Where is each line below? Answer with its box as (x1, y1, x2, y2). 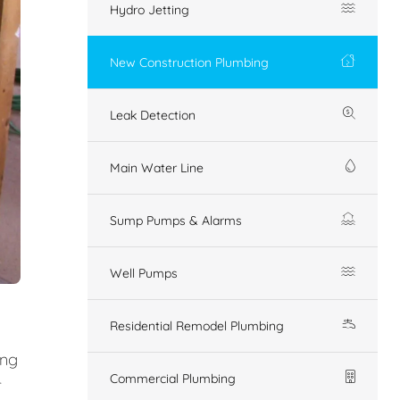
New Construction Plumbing (110, 54, 269, 71)
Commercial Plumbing (110, 370, 236, 387)
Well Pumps (110, 264, 178, 281)
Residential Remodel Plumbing (110, 317, 284, 334)
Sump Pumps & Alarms (110, 212, 242, 229)
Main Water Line (110, 159, 204, 176)
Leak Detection (110, 106, 196, 123)
